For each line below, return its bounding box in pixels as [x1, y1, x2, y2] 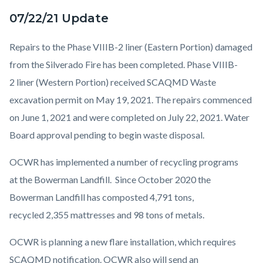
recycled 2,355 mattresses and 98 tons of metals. [9, 209, 208, 221]
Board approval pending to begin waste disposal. [9, 129, 208, 141]
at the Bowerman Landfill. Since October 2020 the [9, 174, 211, 186]
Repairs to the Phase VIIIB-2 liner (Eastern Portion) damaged [9, 41, 252, 53]
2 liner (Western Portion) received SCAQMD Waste [9, 76, 216, 88]
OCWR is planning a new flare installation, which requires [9, 236, 236, 248]
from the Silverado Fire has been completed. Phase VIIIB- [9, 59, 238, 70]
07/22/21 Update [9, 11, 112, 26]
